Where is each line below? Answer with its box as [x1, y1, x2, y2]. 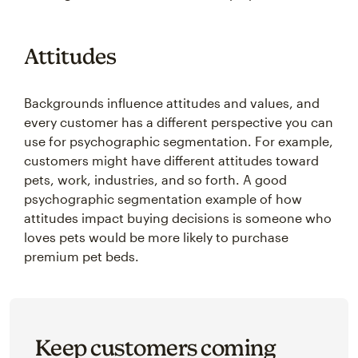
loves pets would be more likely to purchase [24, 229, 288, 245]
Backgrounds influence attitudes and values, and [24, 95, 320, 110]
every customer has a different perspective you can [24, 114, 333, 129]
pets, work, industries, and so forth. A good [24, 172, 287, 187]
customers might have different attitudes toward [24, 153, 319, 168]
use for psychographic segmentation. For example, [24, 133, 333, 149]
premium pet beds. [24, 249, 139, 264]
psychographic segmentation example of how [24, 191, 302, 206]
